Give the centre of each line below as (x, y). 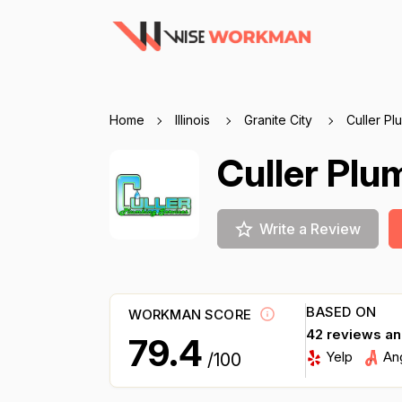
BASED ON (341, 312)
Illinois (194, 120)
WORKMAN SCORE (192, 315)
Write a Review (310, 229)
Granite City (280, 120)
